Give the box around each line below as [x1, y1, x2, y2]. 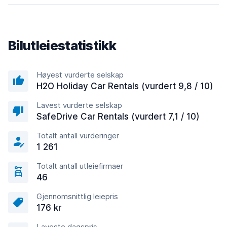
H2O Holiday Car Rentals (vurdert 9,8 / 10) [36, 81, 213, 91]
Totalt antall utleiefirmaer [36, 161, 123, 171]
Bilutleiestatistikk [8, 37, 117, 53]
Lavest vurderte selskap [36, 100, 122, 110]
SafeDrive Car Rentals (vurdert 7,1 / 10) [36, 111, 200, 122]
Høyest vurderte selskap [36, 70, 124, 80]
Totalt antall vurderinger [36, 131, 119, 140]
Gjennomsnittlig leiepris [36, 192, 118, 201]
